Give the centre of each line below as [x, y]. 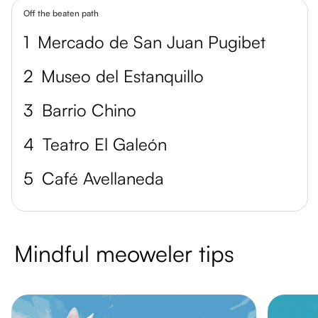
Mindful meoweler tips [124, 253]
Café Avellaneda [103, 178]
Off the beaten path [61, 13]
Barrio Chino [89, 110]
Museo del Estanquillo [122, 76]
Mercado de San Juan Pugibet [152, 42]
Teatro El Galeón [105, 144]
